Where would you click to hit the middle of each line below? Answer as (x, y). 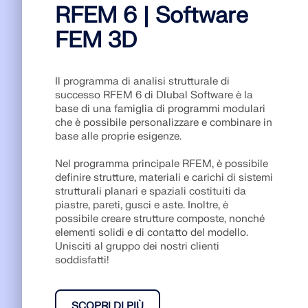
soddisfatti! (82, 260)
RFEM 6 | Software (152, 15)
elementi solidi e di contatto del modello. (152, 233)
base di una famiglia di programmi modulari (160, 109)
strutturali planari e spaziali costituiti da (151, 191)
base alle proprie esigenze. (118, 136)
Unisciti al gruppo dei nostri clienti (137, 246)
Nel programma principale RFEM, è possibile (162, 164)
